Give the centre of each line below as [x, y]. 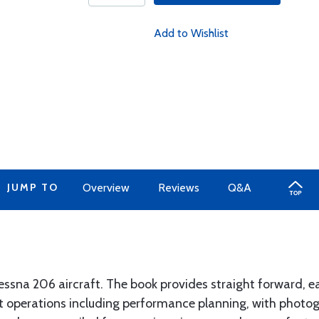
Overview [106, 188]
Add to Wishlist [191, 33]
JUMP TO [32, 187]
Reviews [178, 188]
